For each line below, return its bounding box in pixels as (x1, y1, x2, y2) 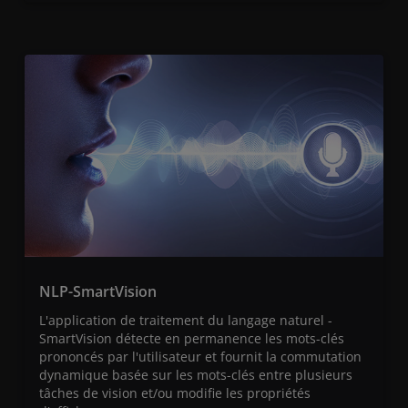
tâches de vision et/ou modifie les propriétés (39, 384, 311, 403)
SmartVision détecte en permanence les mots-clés (39, 330, 344, 348)
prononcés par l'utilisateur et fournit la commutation (39, 348, 362, 366)
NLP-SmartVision (39, 281, 157, 302)
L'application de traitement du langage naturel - (39, 311, 332, 330)
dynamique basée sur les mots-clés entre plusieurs (39, 366, 352, 384)
